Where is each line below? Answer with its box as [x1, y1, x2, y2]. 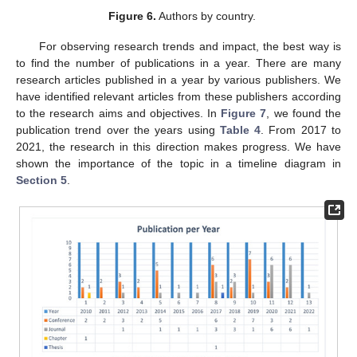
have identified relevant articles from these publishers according [16, 90, 341, 104]
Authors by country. [155, 10, 256, 23]
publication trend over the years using [16, 124, 220, 137]
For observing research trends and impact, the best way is [38, 40, 341, 53]
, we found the [266, 107, 342, 120]
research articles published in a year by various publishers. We [16, 73, 341, 87]
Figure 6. [108, 10, 156, 23]
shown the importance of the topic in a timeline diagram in [16, 157, 341, 171]
